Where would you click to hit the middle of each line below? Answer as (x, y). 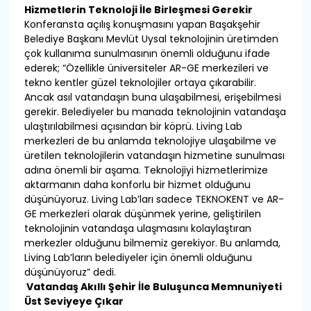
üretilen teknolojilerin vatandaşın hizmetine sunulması (154, 156)
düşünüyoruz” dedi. (70, 272)
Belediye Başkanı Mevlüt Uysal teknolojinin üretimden (151, 39)
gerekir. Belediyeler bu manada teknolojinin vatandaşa (155, 112)
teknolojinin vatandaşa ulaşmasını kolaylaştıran (137, 229)
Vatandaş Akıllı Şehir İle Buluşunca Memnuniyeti (153, 287)
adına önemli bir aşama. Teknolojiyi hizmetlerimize (146, 170)
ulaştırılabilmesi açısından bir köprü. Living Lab (133, 127)
